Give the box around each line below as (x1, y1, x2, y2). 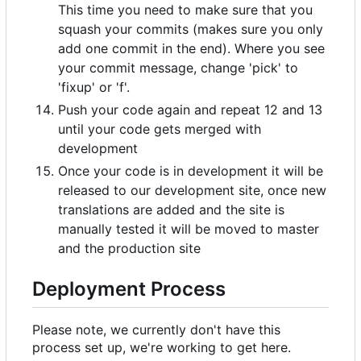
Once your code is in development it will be (58, 162, 323, 179)
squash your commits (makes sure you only (58, 20, 323, 37)
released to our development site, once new (58, 181, 326, 198)
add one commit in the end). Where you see (58, 39, 325, 56)
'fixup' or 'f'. (58, 78, 130, 95)
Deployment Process (32, 276, 226, 301)
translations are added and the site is (58, 201, 284, 218)
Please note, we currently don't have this (32, 321, 280, 338)
